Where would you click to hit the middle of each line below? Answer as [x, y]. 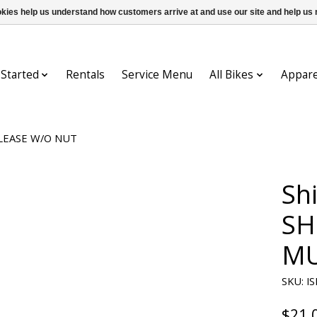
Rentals [86, 75]
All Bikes [232, 75]
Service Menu [157, 75]
